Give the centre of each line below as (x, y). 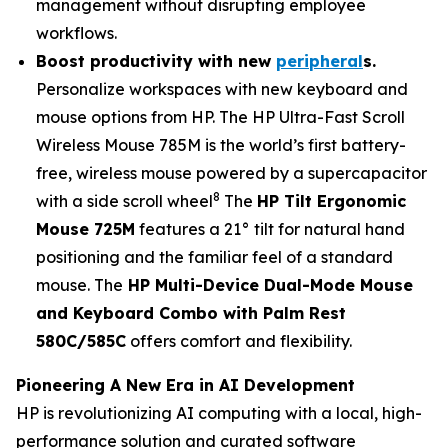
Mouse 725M (85, 229)
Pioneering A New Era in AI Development (185, 385)
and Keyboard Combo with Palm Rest (191, 313)
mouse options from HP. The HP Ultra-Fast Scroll (220, 117)
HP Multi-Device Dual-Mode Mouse (268, 285)
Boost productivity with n (142, 61)
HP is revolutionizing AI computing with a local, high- (219, 413)
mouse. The (79, 285)
